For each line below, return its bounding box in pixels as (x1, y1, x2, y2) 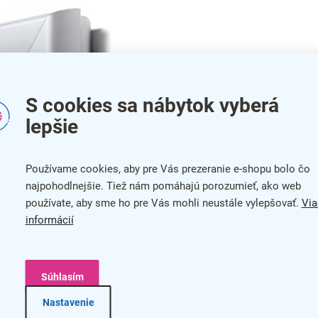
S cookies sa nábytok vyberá (25, 93, 279, 117)
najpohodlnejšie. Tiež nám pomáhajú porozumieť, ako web (25, 179, 301, 192)
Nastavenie (42, 296, 94, 308)
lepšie (25, 114, 78, 138)
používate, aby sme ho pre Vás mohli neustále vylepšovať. (25, 196, 302, 209)
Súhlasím (40, 270, 84, 283)
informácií (25, 213, 74, 226)
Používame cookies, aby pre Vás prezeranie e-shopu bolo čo (25, 162, 310, 175)
